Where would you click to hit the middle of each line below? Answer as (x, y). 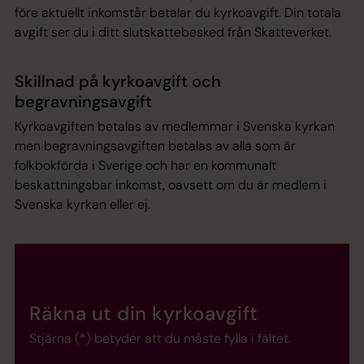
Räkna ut (74, 313)
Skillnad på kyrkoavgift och (118, 81)
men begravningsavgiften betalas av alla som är (155, 145)
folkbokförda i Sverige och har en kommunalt (145, 165)
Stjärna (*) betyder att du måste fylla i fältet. (160, 338)
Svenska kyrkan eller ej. (82, 204)
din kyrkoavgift (188, 313)
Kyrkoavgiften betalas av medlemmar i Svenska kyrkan (175, 126)
